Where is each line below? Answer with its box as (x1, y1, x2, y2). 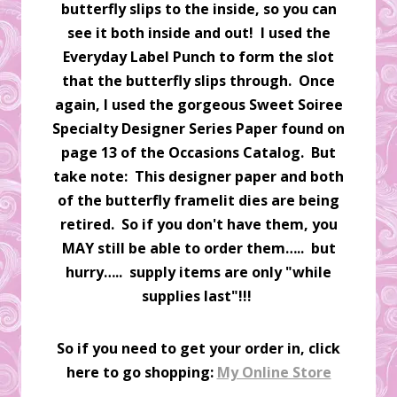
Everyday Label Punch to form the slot (63, 46, 334, 66)
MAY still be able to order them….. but (61, 237, 336, 258)
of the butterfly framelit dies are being (58, 190, 339, 210)
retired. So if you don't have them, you (59, 214, 338, 234)
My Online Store (216, 362, 331, 382)
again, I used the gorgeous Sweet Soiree (54, 94, 343, 114)
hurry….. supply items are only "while (66, 261, 331, 282)
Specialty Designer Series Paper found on (52, 118, 345, 138)
